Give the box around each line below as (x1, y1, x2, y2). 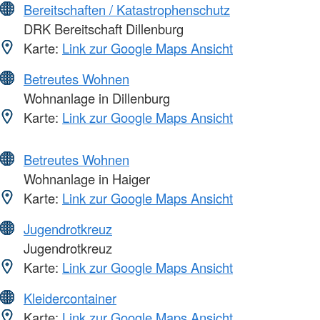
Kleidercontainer (24, 288, 116, 307)
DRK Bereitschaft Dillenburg (20, 19, 184, 38)
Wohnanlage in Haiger (20, 169, 150, 188)
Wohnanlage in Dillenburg (20, 88, 170, 107)
